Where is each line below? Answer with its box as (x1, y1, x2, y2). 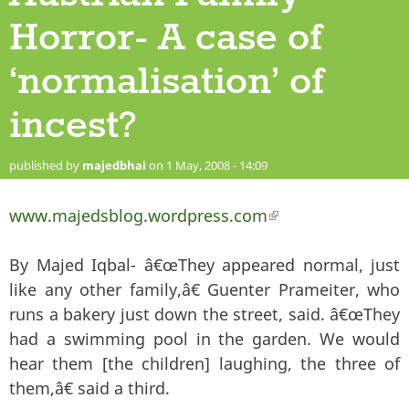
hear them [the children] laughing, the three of (9, 351, 400, 374)
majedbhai (82, 156, 146, 173)
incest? (9, 100, 136, 151)
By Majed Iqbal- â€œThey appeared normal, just (9, 253, 400, 276)
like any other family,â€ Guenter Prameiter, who (9, 278, 400, 300)
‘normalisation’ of (9, 57, 324, 107)
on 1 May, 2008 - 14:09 (146, 156, 267, 173)
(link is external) (267, 204, 391, 226)
